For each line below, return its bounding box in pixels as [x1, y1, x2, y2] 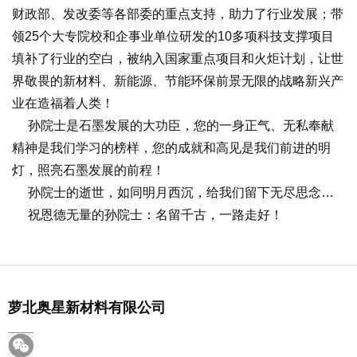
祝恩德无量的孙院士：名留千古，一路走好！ [12, 208, 289, 222]
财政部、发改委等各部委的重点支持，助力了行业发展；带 [12, 7, 343, 21]
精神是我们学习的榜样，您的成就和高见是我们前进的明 [12, 141, 331, 155]
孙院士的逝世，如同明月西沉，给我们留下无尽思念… [12, 186, 334, 199]
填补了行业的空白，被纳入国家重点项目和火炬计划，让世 [12, 52, 343, 65]
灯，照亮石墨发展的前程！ [12, 163, 165, 177]
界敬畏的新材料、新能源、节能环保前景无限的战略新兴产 [12, 74, 343, 88]
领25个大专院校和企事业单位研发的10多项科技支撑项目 [12, 29, 334, 43]
